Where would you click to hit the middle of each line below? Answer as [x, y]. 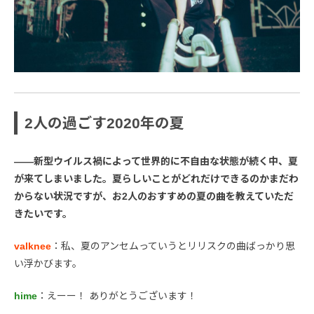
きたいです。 [43, 214]
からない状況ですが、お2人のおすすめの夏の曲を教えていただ [154, 197]
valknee [33, 246]
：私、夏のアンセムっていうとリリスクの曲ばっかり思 [173, 246]
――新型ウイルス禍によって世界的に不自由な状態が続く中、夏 [156, 162]
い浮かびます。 [48, 264]
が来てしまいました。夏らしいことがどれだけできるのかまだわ [156, 179]
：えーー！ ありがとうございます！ [117, 296]
